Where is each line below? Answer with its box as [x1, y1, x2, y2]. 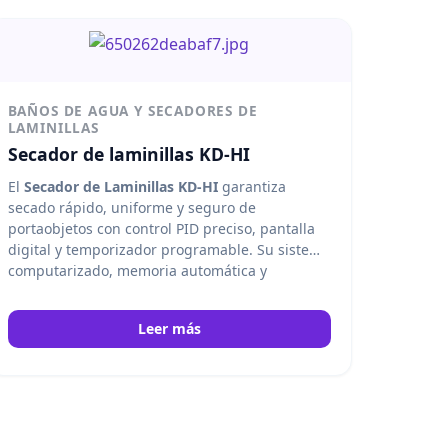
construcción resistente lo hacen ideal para [7, 281, 298, 301]
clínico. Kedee [7, 323, 101, 343]
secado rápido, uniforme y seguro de [7, 197, 256, 217]
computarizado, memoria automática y [7, 260, 267, 280]
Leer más [137, 318, 201, 338]
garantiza [217, 176, 286, 196]
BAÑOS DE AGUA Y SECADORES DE [7, 100, 258, 120]
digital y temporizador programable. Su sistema [7, 239, 330, 259]
